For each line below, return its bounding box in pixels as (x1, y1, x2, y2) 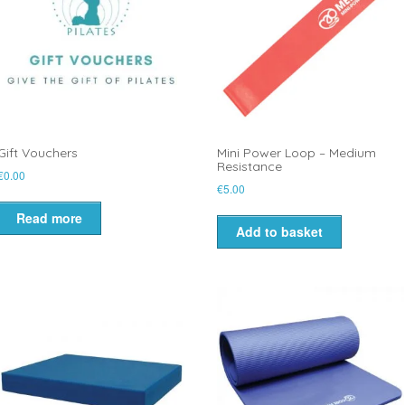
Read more (15, 209, 82, 228)
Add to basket (235, 222, 323, 241)
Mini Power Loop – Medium (216, 145, 376, 162)
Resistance (216, 158, 282, 175)
